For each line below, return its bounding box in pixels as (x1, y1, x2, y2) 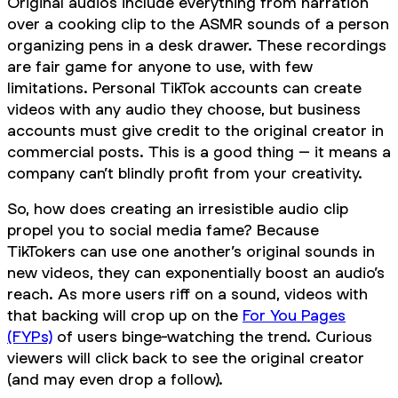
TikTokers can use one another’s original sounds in (7, 242, 375, 261)
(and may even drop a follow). (7, 370, 223, 389)
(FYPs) (7, 327, 52, 346)
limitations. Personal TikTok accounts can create (7, 78, 362, 98)
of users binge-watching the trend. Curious (52, 327, 372, 346)
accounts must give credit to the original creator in (7, 121, 384, 140)
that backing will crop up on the (7, 306, 243, 325)
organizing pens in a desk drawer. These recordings (7, 36, 386, 55)
